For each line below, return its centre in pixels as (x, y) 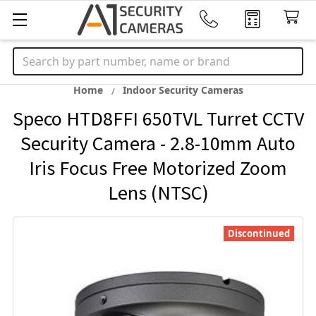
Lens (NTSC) (158, 193)
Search (31, 56)
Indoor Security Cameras (183, 90)
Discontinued (259, 233)
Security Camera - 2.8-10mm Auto (158, 143)
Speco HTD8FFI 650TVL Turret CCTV (158, 119)
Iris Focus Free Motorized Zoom (158, 168)
